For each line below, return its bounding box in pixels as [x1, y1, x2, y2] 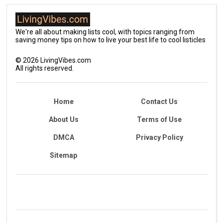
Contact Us [141, 98, 178, 106]
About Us [48, 115, 79, 124]
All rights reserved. [15, 64, 74, 73]
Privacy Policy [135, 133, 183, 142]
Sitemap [50, 151, 78, 160]
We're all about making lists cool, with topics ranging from [15, 28, 195, 36]
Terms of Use [137, 115, 182, 124]
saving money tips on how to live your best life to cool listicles [15, 36, 206, 44]
